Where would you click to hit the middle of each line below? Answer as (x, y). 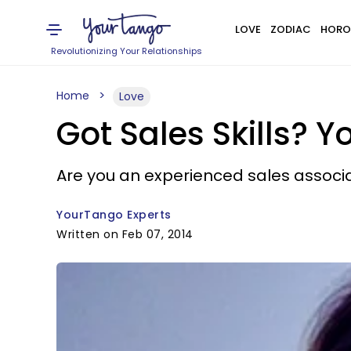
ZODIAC (290, 29)
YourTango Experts (114, 215)
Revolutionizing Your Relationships (127, 51)
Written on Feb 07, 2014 (125, 234)
